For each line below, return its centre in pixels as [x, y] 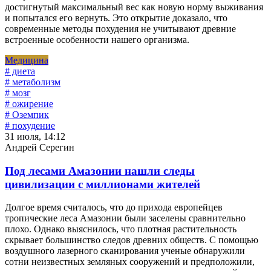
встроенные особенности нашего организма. [97, 39]
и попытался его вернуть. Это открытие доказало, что [116, 18]
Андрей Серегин [40, 147]
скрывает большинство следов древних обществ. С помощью [132, 240]
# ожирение [29, 103]
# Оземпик [27, 114]
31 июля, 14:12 [35, 136]
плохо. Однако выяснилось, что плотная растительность [121, 229]
